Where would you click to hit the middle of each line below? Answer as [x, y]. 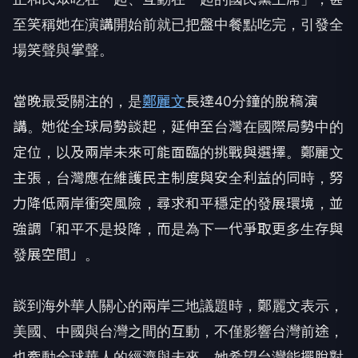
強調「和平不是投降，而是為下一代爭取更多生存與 [178, 229]
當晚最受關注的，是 [78, 101]
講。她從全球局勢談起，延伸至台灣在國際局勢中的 [178, 126]
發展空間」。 [56, 254]
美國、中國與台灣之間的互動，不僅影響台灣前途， [178, 331]
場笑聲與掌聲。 [63, 50]
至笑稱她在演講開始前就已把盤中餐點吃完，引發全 [178, 24]
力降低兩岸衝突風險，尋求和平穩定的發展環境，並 [178, 203]
